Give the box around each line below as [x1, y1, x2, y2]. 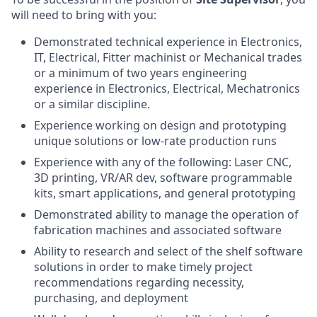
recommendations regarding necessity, [34, 275, 244, 290]
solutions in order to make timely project [34, 259, 253, 275]
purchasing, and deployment [34, 290, 188, 306]
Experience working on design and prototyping [34, 117, 287, 133]
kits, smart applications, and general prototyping [34, 185, 296, 201]
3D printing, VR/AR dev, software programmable [34, 170, 292, 185]
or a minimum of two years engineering [34, 65, 247, 81]
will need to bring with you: [11, 7, 156, 23]
